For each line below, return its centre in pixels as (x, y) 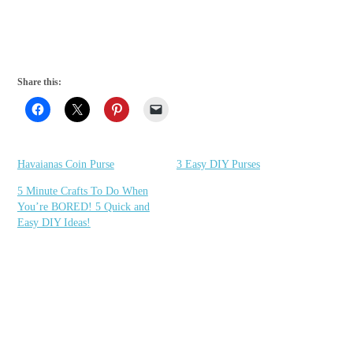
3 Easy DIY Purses (218, 164)
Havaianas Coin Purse (65, 164)
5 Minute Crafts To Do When (82, 191)
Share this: (39, 82)
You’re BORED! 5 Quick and (83, 206)
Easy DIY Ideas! (54, 222)
